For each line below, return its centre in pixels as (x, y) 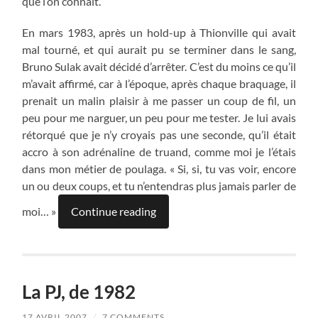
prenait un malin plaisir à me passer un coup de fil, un (159, 100)
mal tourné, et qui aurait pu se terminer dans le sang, (159, 49)
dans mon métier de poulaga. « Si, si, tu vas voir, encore (159, 168)
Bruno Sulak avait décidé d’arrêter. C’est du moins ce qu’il (159, 66)
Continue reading (114, 211)
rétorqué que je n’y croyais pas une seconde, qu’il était (159, 134)
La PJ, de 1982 (79, 291)
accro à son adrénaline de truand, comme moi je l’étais (159, 151)
